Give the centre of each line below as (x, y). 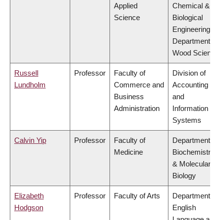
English (184, 208)
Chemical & (191, 6)
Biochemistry (193, 152)
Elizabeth (29, 196)
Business (129, 97)
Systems (187, 120)
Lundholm (30, 85)
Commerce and (139, 85)
